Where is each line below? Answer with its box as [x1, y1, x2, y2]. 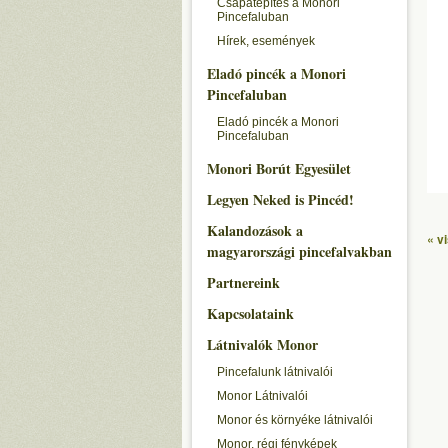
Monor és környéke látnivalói [217, 413, 373, 427]
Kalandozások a [207, 220, 303, 241]
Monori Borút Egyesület [207, 158, 351, 179]
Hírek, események [217, 34, 315, 48]
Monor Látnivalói [217, 389, 308, 403]
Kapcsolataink [207, 303, 294, 324]
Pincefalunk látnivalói [217, 365, 333, 379]
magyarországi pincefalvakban [207, 241, 392, 262]
